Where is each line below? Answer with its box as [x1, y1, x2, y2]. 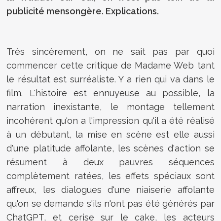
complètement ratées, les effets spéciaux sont [6, 170, 215, 181]
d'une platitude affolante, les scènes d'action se [6, 143, 215, 153]
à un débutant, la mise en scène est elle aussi [6, 129, 215, 140]
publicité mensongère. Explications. [6, 6, 159, 17]
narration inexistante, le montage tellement [6, 101, 215, 112]
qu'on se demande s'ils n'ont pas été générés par [6, 198, 215, 209]
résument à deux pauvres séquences [6, 156, 215, 167]
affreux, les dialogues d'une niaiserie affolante [6, 184, 215, 195]
